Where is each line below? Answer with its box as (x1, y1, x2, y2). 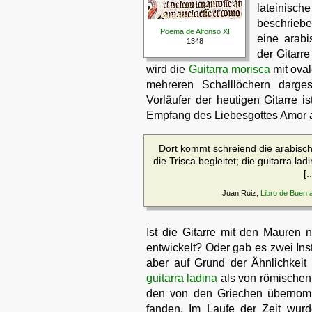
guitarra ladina (146, 272, 218, 284)
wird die (146, 63, 189, 75)
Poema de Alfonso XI (159, 27, 230, 36)
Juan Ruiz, (222, 189, 260, 197)
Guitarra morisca (188, 63, 270, 75)
